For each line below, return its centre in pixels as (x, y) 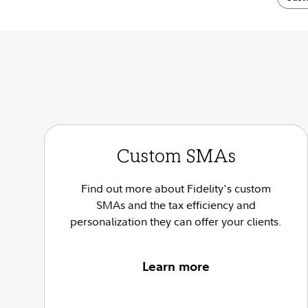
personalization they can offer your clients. (176, 221)
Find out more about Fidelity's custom (176, 188)
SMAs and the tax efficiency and (176, 205)
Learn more (176, 266)
